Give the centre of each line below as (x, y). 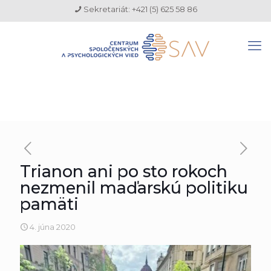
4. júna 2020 (53, 227)
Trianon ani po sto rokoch (124, 171)
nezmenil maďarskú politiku (134, 188)
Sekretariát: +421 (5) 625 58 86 (140, 9)
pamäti (49, 204)
